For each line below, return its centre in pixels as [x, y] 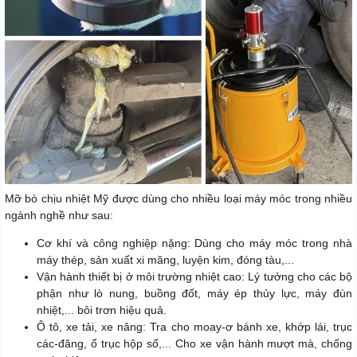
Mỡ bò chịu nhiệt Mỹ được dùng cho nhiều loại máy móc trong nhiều [178, 199]
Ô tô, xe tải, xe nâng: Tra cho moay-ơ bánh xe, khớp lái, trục [194, 327]
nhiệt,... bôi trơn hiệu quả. [102, 310]
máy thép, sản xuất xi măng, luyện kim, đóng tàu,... [165, 260]
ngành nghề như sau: [59, 216]
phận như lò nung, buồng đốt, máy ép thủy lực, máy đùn [194, 294]
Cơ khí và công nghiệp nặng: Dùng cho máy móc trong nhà [194, 243]
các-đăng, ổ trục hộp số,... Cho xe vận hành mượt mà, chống [194, 344]
